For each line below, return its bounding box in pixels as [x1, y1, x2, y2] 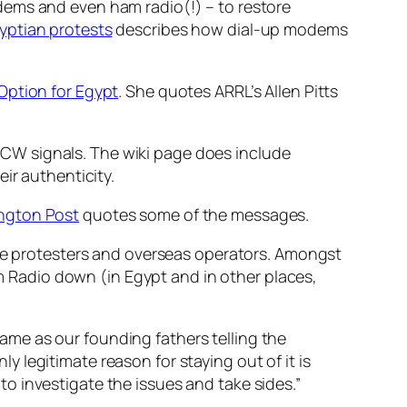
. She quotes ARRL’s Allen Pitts [118, 80, 339, 103]
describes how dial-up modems [112, 18, 348, 41]
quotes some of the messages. [79, 203, 310, 226]
